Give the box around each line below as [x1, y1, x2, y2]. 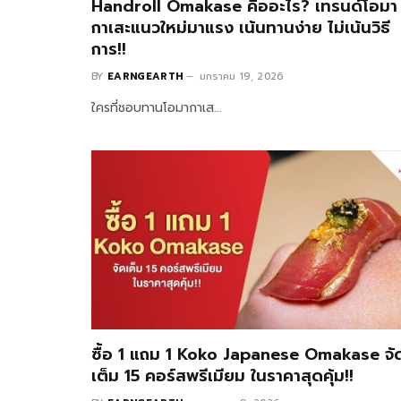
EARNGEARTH [107, 68, 183, 84]
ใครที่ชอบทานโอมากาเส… [91, 98, 221, 117]
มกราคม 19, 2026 [199, 68, 284, 84]
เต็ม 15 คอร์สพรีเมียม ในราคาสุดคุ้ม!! [91, 363, 354, 388]
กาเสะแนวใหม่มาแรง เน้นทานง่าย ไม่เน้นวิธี [91, 14, 390, 40]
